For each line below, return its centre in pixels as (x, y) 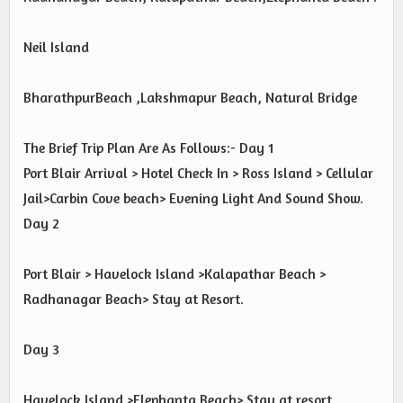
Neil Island (56, 47)
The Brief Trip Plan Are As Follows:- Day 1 (148, 148)
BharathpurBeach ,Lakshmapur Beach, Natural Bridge (190, 97)
